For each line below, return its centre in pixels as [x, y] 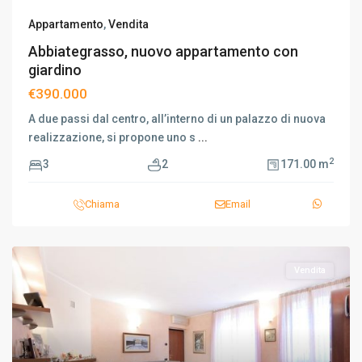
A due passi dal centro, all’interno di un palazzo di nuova [177, 119]
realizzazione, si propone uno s [113, 137]
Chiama [102, 204]
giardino [55, 70]
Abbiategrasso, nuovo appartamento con [163, 51]
